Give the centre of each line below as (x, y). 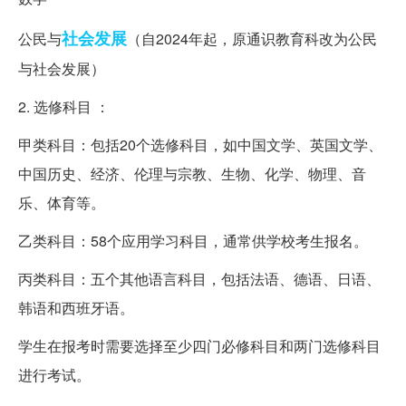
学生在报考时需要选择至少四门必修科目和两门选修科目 (199, 345)
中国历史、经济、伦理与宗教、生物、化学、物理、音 (192, 173)
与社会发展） (62, 68)
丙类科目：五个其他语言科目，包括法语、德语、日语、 (199, 278)
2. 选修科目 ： (64, 106)
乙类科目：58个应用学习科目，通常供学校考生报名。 (193, 240)
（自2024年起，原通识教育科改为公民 (252, 38)
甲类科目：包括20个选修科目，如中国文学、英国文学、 (200, 144)
